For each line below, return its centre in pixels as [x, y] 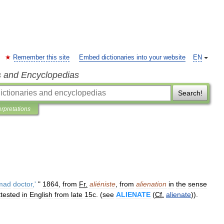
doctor [23, 184]
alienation [151, 184]
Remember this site [41, 57]
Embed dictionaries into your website [132, 57]
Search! [190, 93]
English [41, 194]
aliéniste [102, 184]
